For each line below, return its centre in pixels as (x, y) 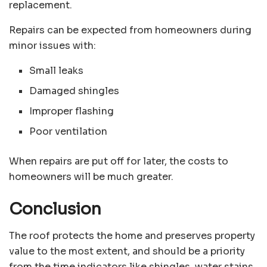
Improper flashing (72, 111)
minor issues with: (52, 46)
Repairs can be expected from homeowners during (130, 30)
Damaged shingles (74, 91)
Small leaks (57, 71)
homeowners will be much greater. (91, 177)
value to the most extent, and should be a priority (127, 251)
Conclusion (55, 209)
